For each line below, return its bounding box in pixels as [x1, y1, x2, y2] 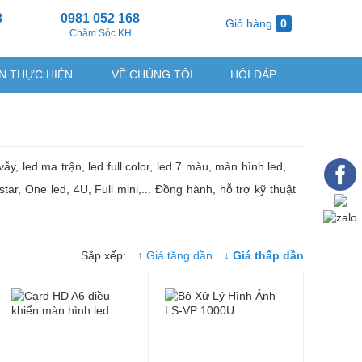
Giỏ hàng [222, 17, 276, 30]
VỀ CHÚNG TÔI [112, 68, 193, 81]
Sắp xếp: [81, 249, 129, 262]
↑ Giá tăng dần [137, 249, 213, 262]
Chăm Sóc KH [69, 27, 132, 39]
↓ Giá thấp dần [224, 249, 304, 262]
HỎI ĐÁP [230, 68, 276, 81]
